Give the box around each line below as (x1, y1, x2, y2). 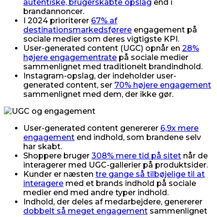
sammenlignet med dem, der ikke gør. (23, 89, 173, 99)
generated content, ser (23, 80, 114, 90)
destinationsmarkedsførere (23, 25, 132, 34)
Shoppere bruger (23, 151, 92, 160)
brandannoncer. (23, 6, 84, 16)
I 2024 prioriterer (23, 15, 91, 25)
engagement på (132, 25, 197, 34)
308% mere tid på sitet (92, 151, 181, 160)
